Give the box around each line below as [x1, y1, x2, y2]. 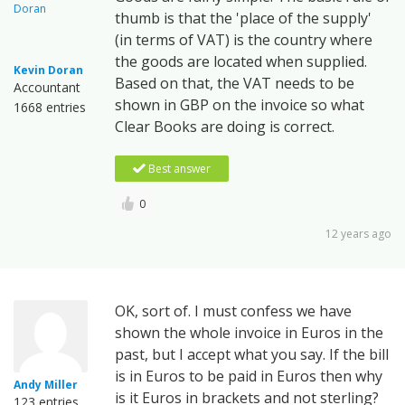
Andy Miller [14, 376, 78, 392]
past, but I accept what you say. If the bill [115, 344, 389, 364]
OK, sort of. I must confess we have [115, 300, 352, 321]
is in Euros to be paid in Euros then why [115, 365, 382, 386]
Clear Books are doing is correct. [115, 116, 334, 137]
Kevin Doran [14, 61, 83, 78]
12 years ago [325, 225, 391, 241]
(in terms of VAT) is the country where [115, 29, 372, 50]
